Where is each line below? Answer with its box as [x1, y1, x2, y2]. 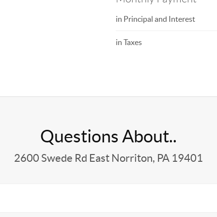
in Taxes [115, 38, 142, 46]
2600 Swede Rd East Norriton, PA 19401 [14, 152, 203, 164]
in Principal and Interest [115, 15, 195, 23]
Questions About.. [40, 126, 177, 146]
